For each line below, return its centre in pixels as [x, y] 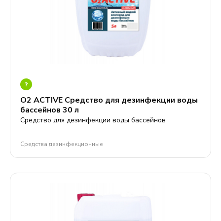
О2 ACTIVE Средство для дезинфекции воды [109, 100]
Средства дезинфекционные [62, 144]
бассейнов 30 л [50, 110]
